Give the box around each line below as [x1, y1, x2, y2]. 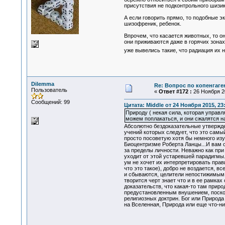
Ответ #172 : [158, 88, 192, 94]
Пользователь [31, 87, 67, 93]
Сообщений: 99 [31, 99, 70, 105]
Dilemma [31, 81, 54, 87]
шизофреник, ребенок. [124, 21, 181, 27]
